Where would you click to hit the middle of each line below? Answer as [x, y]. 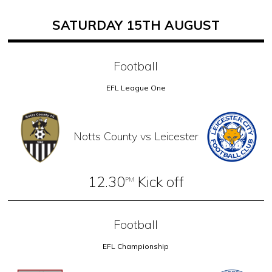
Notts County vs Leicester [136, 137]
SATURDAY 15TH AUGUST [136, 25]
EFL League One [136, 88]
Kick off [159, 181]
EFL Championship [136, 246]
